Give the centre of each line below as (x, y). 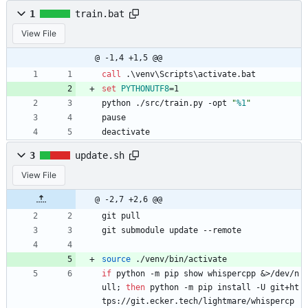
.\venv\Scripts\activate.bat (188, 75)
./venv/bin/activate (179, 260)
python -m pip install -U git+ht (222, 288)
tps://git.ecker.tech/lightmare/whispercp (198, 301)
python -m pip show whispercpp (186, 274)
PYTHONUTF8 (145, 89)
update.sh (100, 156)
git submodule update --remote (172, 231)
